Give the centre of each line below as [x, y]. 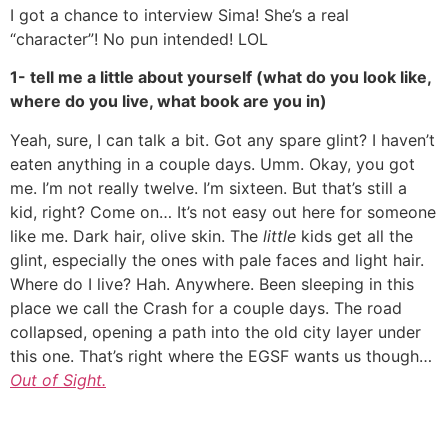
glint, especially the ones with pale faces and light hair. [217, 259]
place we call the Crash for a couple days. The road [206, 307]
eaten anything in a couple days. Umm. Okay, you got [212, 163]
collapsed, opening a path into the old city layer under [215, 331]
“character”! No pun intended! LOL [139, 38]
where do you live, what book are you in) [168, 101]
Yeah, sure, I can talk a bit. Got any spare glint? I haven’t [222, 139]
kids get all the [357, 235]
